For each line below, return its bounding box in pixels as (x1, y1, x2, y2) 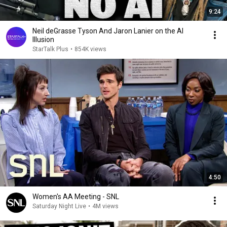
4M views (92, 203, 119, 210)
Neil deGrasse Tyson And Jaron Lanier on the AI (32, 27, 183, 35)
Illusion (32, 35, 54, 44)
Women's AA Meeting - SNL (32, 193, 119, 201)
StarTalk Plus (32, 46, 68, 53)
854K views (74, 46, 106, 53)
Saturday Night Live (32, 203, 86, 210)
